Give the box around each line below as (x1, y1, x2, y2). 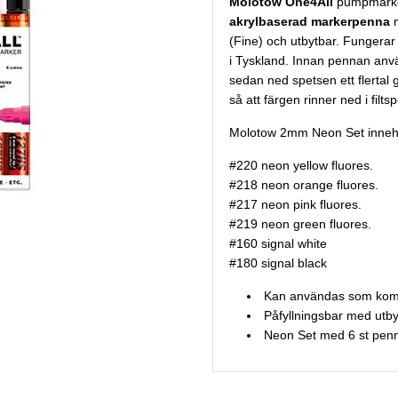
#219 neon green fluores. (229, 217, 371, 232)
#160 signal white (229, 236, 327, 251)
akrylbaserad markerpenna (229, 14, 390, 29)
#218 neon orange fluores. (229, 178, 378, 193)
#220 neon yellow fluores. (229, 158, 373, 173)
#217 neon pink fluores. (229, 197, 362, 212)
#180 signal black (229, 256, 327, 271)
